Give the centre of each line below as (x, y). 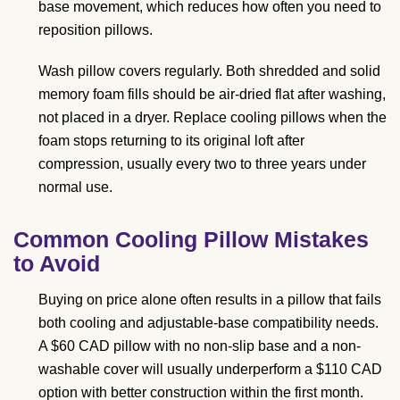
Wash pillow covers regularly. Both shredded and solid (209, 71)
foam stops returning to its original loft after (171, 141)
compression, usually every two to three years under (202, 164)
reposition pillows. (96, 30)
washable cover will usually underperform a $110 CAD (210, 370)
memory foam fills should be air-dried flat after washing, (212, 95)
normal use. (75, 187)
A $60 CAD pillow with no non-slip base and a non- (200, 346)
